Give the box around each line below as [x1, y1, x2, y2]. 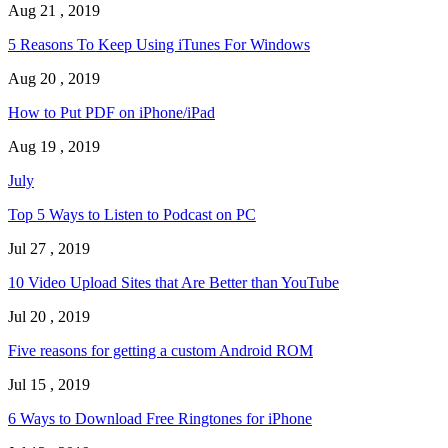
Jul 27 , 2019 [8, 240, 90, 258]
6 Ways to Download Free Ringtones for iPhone [8, 410, 312, 428]
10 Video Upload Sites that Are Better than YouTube [8, 274, 339, 292]
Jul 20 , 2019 [8, 308, 90, 326]
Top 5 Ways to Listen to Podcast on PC [8, 206, 256, 224]
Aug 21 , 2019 [8, 2, 100, 20]
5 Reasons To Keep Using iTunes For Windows [8, 36, 310, 54]
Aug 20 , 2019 [8, 70, 100, 88]
